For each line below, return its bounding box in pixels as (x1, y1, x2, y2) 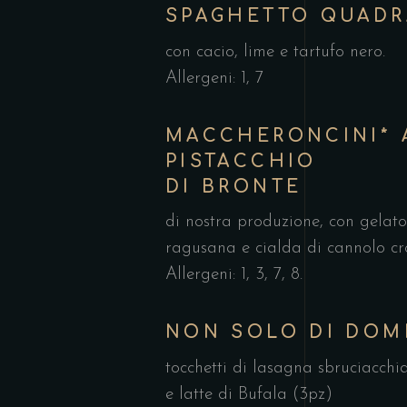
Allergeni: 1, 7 (165, 70, 263, 87)
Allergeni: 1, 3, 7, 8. (165, 265, 303, 283)
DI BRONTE (165, 177, 303, 196)
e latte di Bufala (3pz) (165, 386, 333, 403)
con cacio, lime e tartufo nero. (165, 44, 385, 61)
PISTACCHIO (165, 152, 317, 171)
